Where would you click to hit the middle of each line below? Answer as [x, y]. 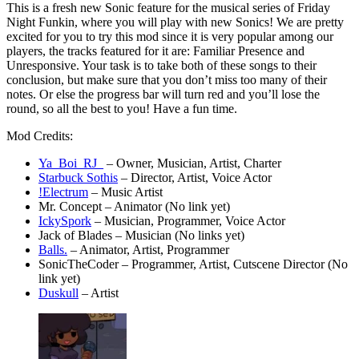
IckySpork [65, 220]
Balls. [53, 249]
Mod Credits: [40, 135]
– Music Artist [125, 192]
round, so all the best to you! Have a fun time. [122, 108]
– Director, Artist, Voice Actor [195, 177]
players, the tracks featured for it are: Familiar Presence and [155, 50]
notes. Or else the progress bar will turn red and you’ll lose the [163, 94]
